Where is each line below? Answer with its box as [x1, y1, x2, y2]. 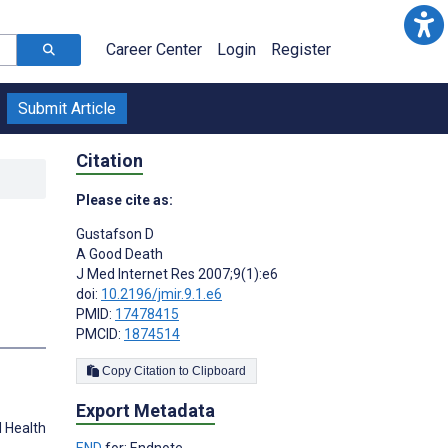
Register [271, 40, 331, 59]
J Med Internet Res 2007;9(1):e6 [76, 265, 278, 282]
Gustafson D [76, 225, 154, 242]
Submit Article [18, 99, 116, 118]
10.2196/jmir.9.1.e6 [101, 285, 222, 302]
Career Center [106, 40, 202, 59]
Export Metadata [76, 399, 215, 421]
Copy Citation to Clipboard [192, 363, 246, 378]
